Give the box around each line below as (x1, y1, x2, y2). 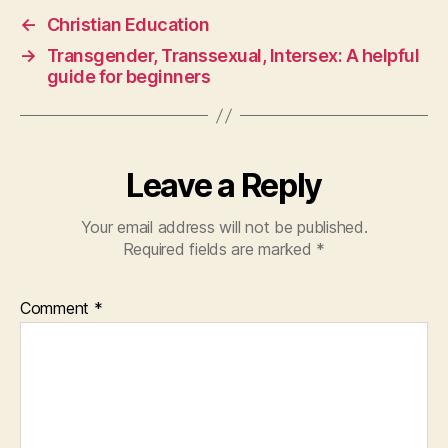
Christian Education (46, 14, 210, 36)
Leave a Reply (126, 166, 322, 206)
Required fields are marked (122, 239, 317, 260)
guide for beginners (46, 66, 211, 88)
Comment (20, 298, 94, 319)
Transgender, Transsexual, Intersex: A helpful (46, 45, 420, 67)
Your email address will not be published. (80, 217, 368, 238)
